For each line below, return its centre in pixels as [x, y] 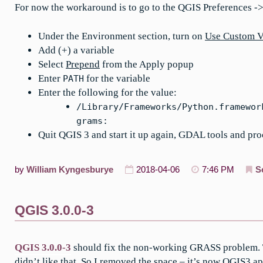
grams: [92, 121]
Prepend [83, 64]
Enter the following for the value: [107, 92]
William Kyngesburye [70, 169]
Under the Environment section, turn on [122, 36]
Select [52, 64]
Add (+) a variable [76, 50]
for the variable [117, 78]
